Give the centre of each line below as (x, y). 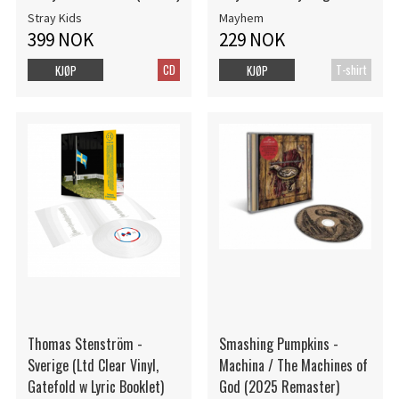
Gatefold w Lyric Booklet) (95, 386)
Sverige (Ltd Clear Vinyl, (93, 365)
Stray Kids (54, 17)
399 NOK (60, 39)
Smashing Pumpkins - (278, 343)
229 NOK (252, 39)
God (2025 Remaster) (279, 386)
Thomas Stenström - (85, 343)
